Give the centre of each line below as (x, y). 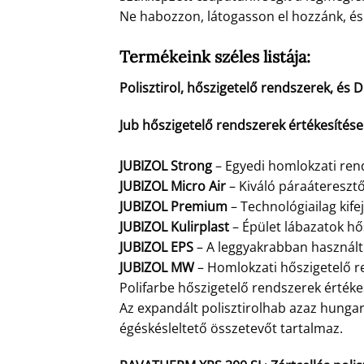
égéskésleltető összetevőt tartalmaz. (231, 328)
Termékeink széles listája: (215, 57)
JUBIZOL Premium (173, 206)
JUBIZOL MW (157, 267)
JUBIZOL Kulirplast (174, 226)
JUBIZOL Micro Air (173, 186)
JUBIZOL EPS (156, 247)
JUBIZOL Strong (166, 165)
